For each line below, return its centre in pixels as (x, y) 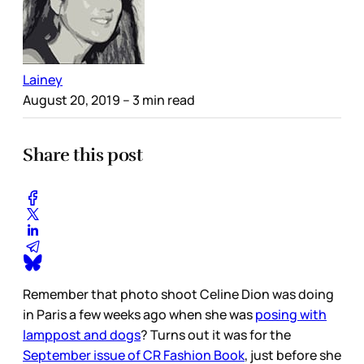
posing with (291, 315)
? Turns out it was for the (216, 335)
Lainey (43, 79)
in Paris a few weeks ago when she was (139, 315)
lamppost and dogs (82, 335)
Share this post (83, 154)
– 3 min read (158, 100)
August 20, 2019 (71, 100)
